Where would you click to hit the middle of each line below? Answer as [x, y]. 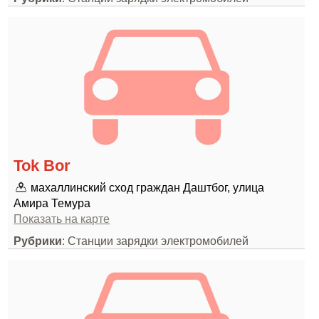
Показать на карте [62, 219]
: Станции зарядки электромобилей [156, 241]
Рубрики [38, 241]
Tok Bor [42, 166]
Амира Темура [52, 203]
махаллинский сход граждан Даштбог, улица [148, 187]
